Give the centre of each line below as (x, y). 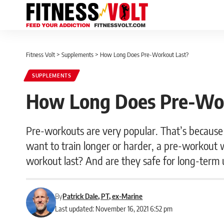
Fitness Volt (40, 54)
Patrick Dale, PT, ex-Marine (103, 196)
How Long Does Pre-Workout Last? (145, 54)
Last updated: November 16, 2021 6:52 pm (114, 208)
